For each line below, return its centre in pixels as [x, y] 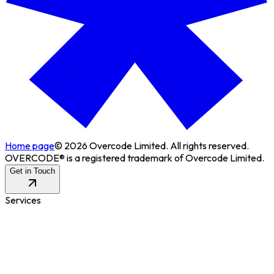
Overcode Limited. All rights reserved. [168, 146]
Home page [30, 146]
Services [23, 200]
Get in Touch [32, 171]
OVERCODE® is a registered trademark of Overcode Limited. [135, 158]
